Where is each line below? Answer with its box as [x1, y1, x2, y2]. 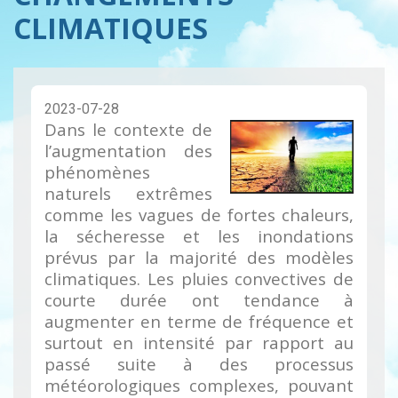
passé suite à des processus [44, 353, 354, 376]
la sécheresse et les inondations [44, 225, 354, 248]
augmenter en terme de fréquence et [44, 310, 354, 333]
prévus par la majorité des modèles [44, 246, 354, 269]
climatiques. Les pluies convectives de [44, 267, 354, 291]
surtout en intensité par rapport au [44, 331, 354, 354]
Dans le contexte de [44, 118, 212, 141]
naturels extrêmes [44, 182, 212, 205]
